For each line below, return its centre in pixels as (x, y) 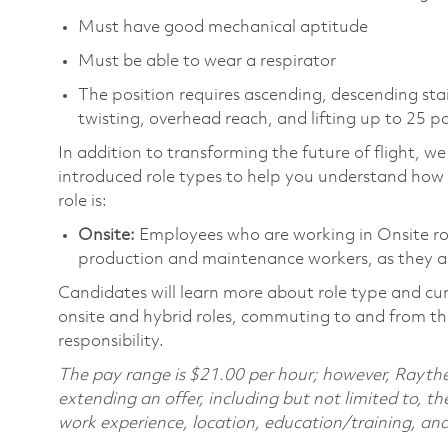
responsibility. (111, 341)
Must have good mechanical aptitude (223, 27)
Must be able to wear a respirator (207, 61)
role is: (82, 201)
